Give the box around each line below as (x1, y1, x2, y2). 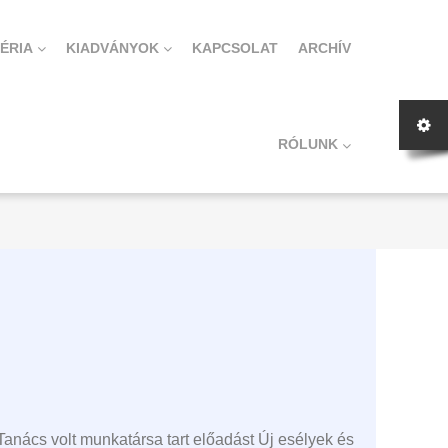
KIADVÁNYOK (65, 40, 159, 56)
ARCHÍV (297, 40, 351, 56)
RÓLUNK (277, 136, 338, 153)
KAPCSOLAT (191, 40, 278, 56)
